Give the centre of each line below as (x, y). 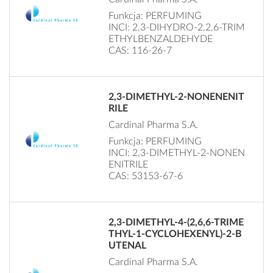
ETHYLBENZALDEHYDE (161, 39)
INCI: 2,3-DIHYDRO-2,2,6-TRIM (177, 27)
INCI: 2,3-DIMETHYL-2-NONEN (177, 153)
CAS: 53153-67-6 (146, 176)
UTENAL (128, 245)
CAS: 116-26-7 (140, 50)
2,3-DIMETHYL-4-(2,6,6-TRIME (176, 222)
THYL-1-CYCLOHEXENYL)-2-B (175, 234)
